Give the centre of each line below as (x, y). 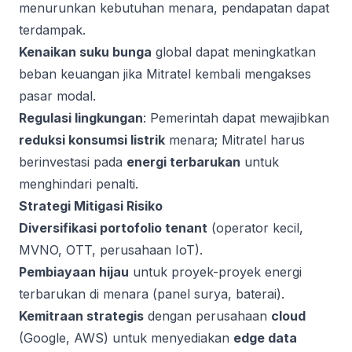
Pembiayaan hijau (74, 272)
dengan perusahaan (207, 316)
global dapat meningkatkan (234, 52)
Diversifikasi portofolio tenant (113, 228)
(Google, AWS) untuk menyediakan (126, 338)
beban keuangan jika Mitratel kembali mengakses (165, 74)
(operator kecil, (255, 228)
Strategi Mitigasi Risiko (91, 206)
